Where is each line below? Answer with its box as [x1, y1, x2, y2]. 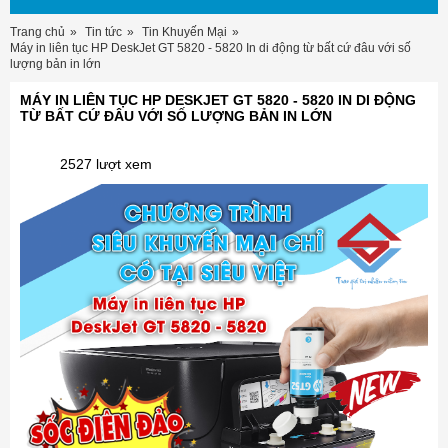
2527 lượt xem [60, 156, 152, 172]
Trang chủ [10, 25, 65, 39]
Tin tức [85, 25, 122, 39]
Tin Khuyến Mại [142, 25, 227, 39]
